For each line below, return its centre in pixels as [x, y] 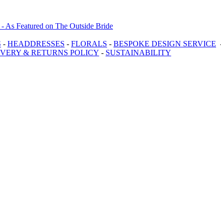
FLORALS [89, 43]
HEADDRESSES [36, 43]
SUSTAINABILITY [138, 52]
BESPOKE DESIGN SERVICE [165, 43]
